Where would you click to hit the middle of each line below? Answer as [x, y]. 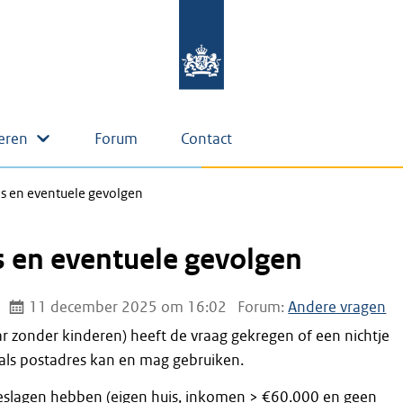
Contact [206, 139]
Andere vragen [337, 307]
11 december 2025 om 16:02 [126, 307]
